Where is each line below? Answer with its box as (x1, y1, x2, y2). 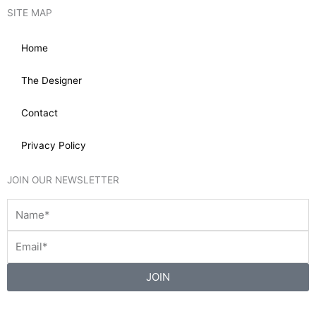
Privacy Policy (21, 139, 86, 151)
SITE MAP (7, 6, 52, 18)
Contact (21, 107, 58, 119)
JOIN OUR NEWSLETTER (7, 174, 119, 186)
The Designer (21, 74, 82, 86)
